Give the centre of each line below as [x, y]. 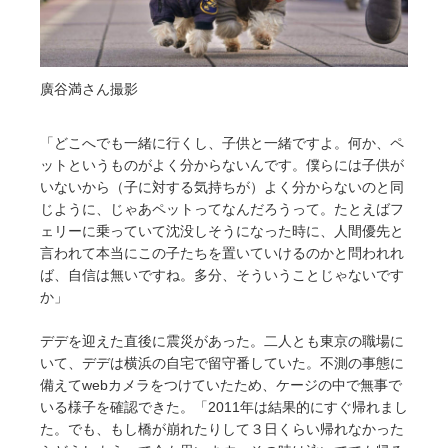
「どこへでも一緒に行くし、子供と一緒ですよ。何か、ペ [222, 143]
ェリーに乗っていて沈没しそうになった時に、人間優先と [222, 231]
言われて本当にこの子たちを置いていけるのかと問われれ [222, 253]
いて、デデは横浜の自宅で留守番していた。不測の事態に [222, 363]
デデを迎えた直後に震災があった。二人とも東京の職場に [222, 341]
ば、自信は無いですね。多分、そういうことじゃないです [222, 275]
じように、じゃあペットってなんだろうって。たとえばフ [222, 209]
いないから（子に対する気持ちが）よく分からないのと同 [222, 187]
